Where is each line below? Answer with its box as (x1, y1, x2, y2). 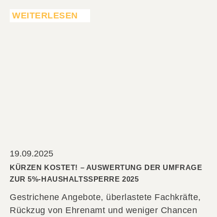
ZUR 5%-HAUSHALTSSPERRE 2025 (10, 175, 139, 184)
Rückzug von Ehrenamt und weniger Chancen (10, 205, 197, 216)
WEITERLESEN (12, 11, 78, 21)
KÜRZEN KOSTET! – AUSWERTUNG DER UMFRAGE (10, 163, 202, 172)
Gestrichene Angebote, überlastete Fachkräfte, (10, 192, 201, 202)
